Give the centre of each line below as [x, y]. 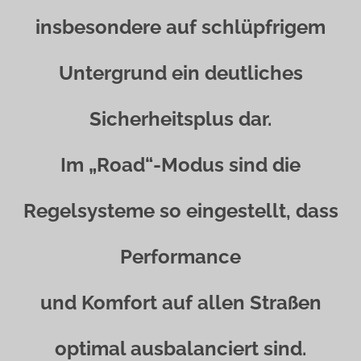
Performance [180, 257]
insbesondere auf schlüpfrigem [180, 27]
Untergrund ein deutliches [180, 73]
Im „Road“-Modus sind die [180, 165]
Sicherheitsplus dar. [180, 119]
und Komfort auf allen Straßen [180, 303]
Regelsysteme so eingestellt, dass [180, 211]
